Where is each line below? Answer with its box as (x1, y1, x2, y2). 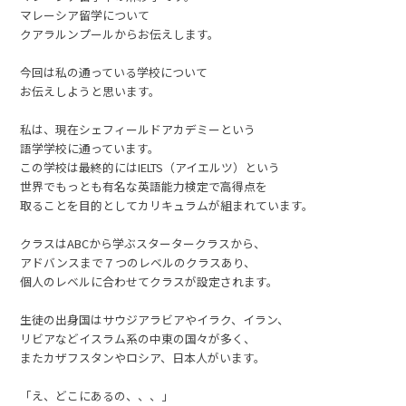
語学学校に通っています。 (20, 140, 160, 158)
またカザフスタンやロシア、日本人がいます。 (20, 349, 266, 367)
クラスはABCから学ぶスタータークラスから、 (20, 235, 266, 253)
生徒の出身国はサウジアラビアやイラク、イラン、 (20, 311, 290, 329)
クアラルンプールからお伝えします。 (20, 25, 220, 43)
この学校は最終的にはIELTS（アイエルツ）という (20, 159, 281, 177)
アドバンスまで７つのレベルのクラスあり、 (20, 254, 256, 272)
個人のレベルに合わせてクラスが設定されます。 (20, 273, 279, 291)
